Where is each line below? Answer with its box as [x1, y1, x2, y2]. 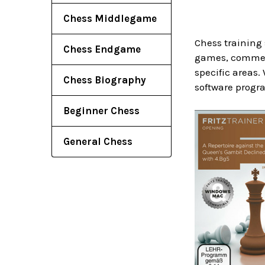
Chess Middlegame [63, 12, 157, 24]
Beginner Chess [63, 105, 140, 117]
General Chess [63, 135, 132, 147]
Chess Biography [63, 74, 146, 86]
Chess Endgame [63, 43, 141, 55]
